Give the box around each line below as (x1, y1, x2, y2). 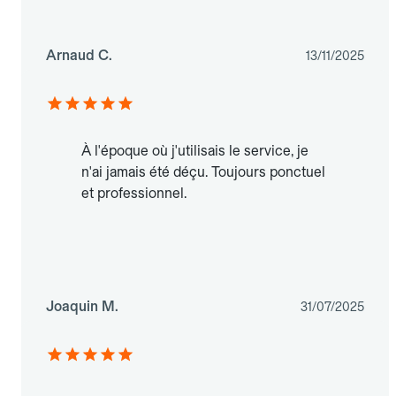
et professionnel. (81, 185, 187, 202)
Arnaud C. (46, 47, 112, 65)
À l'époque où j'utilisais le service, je (81, 142, 308, 160)
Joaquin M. (46, 298, 118, 316)
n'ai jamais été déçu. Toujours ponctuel (81, 164, 325, 181)
